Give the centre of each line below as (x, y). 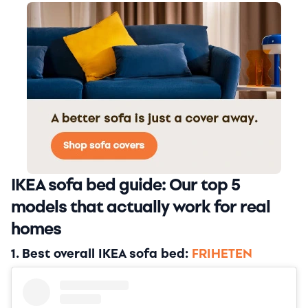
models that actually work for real (141, 207)
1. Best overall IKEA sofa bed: (101, 254)
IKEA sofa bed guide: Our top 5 (125, 185)
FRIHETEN (222, 254)
